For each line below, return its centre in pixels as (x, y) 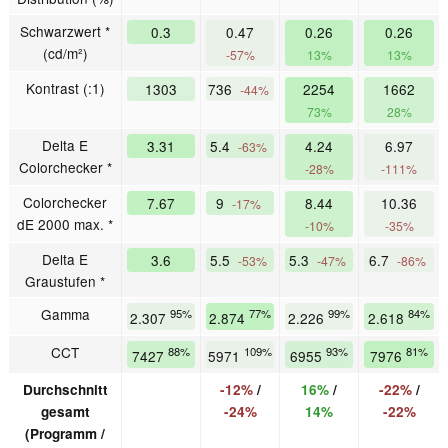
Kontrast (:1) (65, 87)
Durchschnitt (65, 389)
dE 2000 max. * (65, 223)
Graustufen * (65, 280)
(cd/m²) (65, 52)
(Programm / (65, 433)
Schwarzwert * (65, 30)
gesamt (65, 411)
